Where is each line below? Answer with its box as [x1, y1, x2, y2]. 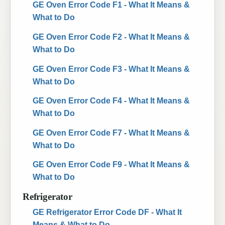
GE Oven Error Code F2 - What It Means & [33, 32, 190, 41]
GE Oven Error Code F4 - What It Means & [33, 96, 190, 105]
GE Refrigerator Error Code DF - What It [33, 207, 182, 216]
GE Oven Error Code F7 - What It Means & [33, 128, 190, 137]
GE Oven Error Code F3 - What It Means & [33, 64, 190, 73]
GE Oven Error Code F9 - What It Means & [33, 160, 190, 169]
